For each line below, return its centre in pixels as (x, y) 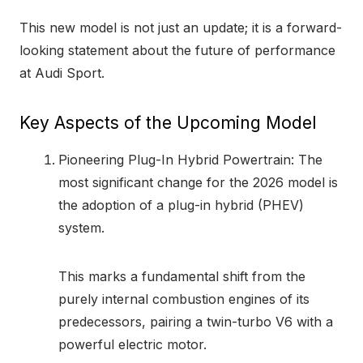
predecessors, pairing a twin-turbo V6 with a (196, 321)
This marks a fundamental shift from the (182, 276)
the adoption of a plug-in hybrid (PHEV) (181, 205)
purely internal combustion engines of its (184, 299)
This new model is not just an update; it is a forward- (181, 27)
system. (81, 227)
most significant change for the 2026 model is (198, 182)
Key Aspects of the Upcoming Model (168, 122)
